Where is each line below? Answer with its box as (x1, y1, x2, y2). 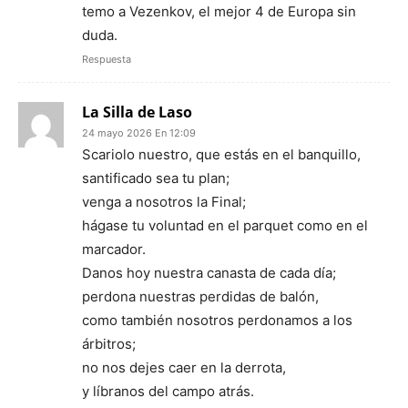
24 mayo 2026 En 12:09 (82, 127, 196, 140)
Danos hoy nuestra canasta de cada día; (82, 264, 336, 282)
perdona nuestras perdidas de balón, (82, 288, 319, 306)
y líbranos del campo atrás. (82, 382, 254, 401)
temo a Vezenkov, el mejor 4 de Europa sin (82, 3, 356, 21)
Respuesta (82, 53, 131, 66)
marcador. (82, 240, 146, 259)
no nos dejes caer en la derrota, (82, 359, 286, 377)
